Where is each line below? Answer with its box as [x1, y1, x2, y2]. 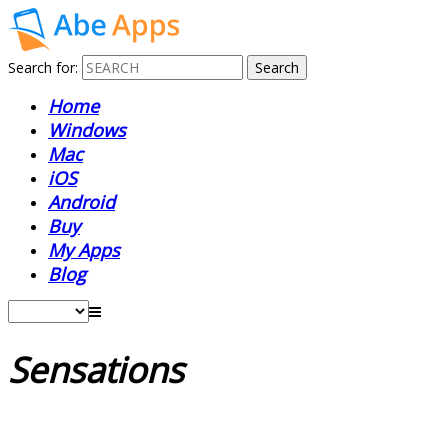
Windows [48, 118, 126, 142]
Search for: [8, 58, 78, 77]
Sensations [8, 346, 193, 394]
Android [48, 190, 115, 214]
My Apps [48, 238, 120, 262]
